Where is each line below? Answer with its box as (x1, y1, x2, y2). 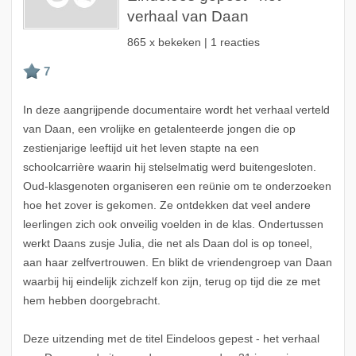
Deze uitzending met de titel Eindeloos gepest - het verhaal (22, 333, 319, 346)
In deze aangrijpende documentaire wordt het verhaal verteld (22, 104, 330, 117)
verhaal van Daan (126, 7, 249, 25)
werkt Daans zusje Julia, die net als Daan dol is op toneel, (22, 238, 312, 250)
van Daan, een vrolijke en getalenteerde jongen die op (22, 123, 296, 136)
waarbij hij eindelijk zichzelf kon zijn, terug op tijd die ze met (22, 276, 320, 288)
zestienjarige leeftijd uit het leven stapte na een (22, 142, 259, 155)
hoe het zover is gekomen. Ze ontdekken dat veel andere (22, 199, 311, 212)
